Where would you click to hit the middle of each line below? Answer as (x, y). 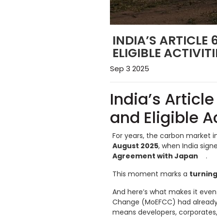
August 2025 (135, 146)
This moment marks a (151, 174)
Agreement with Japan (155, 156)
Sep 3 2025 (130, 69)
